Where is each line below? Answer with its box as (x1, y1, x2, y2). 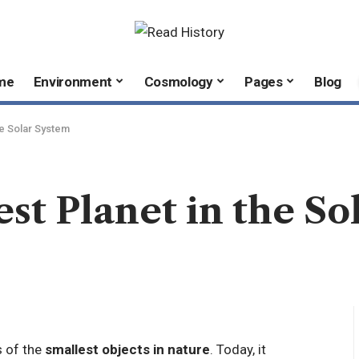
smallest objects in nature (44, 341, 210, 357)
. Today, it (209, 341, 266, 357)
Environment (33, 73, 112, 90)
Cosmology (143, 73, 213, 90)
